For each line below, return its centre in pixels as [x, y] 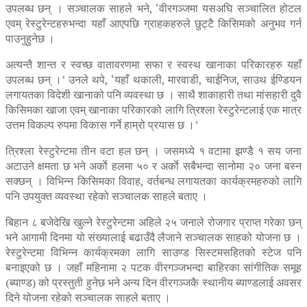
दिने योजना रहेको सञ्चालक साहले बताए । [88, 297]
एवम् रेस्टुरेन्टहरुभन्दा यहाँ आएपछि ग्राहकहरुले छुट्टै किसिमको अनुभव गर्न [153, 23]
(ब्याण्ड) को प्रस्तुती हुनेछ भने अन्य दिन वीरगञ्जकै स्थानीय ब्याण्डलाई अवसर [153, 282]
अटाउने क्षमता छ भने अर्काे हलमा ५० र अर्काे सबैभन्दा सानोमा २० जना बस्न [153, 165]
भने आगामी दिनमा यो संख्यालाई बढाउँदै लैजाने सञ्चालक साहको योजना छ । [153, 237]
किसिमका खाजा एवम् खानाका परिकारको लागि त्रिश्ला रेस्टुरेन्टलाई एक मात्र [153, 109]
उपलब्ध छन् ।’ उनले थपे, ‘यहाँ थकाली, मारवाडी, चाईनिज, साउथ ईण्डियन [153, 79]
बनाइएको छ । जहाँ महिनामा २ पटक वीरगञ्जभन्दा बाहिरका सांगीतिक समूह [153, 267]
